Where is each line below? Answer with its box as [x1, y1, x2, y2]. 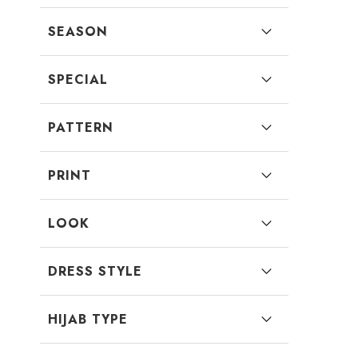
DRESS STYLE [48, 262, 142, 280]
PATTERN [48, 118, 113, 137]
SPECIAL [48, 70, 108, 89]
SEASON [48, 22, 108, 41]
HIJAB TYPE [48, 310, 128, 328]
